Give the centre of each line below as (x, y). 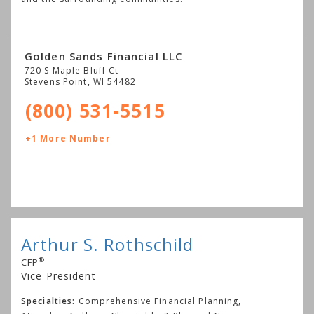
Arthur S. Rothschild (108, 244)
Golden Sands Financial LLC (104, 56)
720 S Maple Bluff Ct (72, 70)
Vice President (59, 275)
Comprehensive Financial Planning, (160, 301)
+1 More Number (68, 138)
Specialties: (48, 301)
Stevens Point (56, 81)
